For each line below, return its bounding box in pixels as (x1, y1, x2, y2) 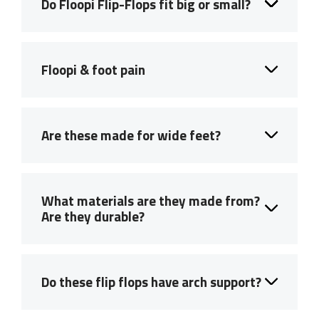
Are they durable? (41, 205, 145, 226)
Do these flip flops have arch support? (41, 271, 261, 292)
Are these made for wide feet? (41, 124, 221, 145)
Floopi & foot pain (41, 58, 145, 80)
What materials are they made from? (41, 189, 260, 211)
